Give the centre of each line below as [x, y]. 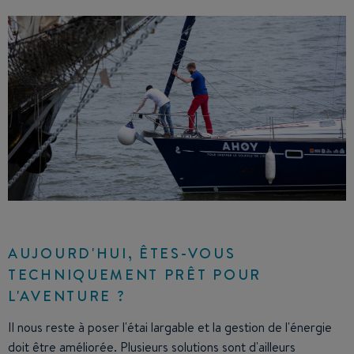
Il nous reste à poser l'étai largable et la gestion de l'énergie [170, 327]
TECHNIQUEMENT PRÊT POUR [135, 274]
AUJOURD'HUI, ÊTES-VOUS [122, 253]
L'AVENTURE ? [67, 296]
